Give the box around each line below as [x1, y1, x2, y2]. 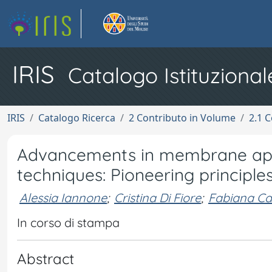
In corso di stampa [17, 215, 120, 230]
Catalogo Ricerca [38, 111, 115, 124]
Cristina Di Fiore [114, 189, 201, 205]
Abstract [17, 250, 74, 268]
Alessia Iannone [19, 189, 107, 205]
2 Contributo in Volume [129, 111, 236, 124]
